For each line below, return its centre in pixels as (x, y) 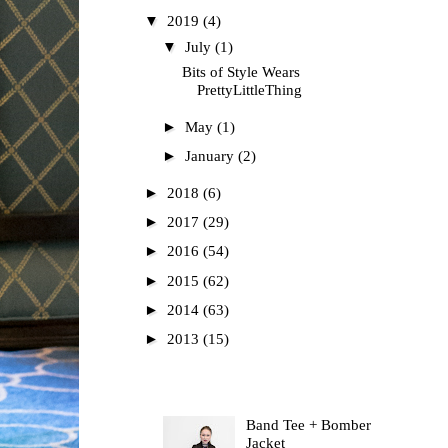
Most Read (174, 387)
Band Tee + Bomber (308, 425)
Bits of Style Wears (240, 72)
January (211, 156)
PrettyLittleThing (249, 90)
